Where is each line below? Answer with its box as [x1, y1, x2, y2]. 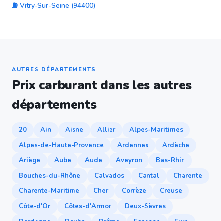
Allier [97, 125, 115, 134]
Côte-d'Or [19, 202, 50, 211]
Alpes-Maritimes [129, 125, 183, 134]
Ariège [19, 156, 40, 165]
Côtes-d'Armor [64, 202, 111, 211]
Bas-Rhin [156, 156, 185, 165]
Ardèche [162, 141, 189, 149]
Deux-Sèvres [125, 202, 166, 211]
